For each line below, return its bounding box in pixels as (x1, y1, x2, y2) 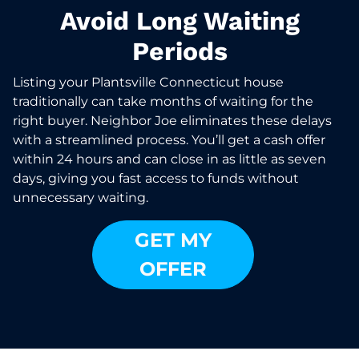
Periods (131, 35, 228, 67)
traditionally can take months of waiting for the (13, 93, 313, 109)
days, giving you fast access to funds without (13, 170, 299, 186)
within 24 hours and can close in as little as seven (13, 151, 326, 167)
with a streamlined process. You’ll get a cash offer (13, 131, 325, 147)
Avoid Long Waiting (59, 5, 300, 36)
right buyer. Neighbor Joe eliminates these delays (13, 112, 332, 128)
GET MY (135, 228, 212, 252)
